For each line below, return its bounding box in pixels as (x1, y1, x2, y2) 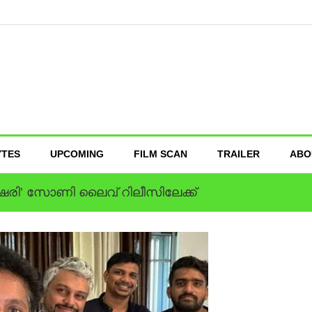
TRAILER (217, 148, 260, 159)
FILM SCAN (134, 148, 187, 159)
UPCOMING (50, 148, 104, 159)
